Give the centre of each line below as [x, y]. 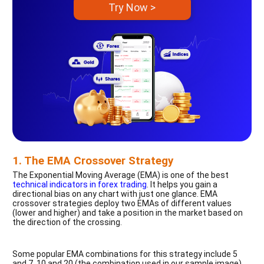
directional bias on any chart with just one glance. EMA [115, 194]
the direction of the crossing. [67, 222]
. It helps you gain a [182, 184]
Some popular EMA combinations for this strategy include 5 [125, 254]
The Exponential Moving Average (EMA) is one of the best [121, 175]
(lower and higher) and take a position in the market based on [128, 212]
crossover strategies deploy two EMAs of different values [122, 203]
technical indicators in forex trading [80, 184]
